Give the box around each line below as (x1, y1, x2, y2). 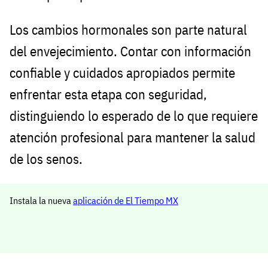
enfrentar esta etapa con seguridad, (10, 85, 207, 103)
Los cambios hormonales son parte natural (10, 20, 247, 38)
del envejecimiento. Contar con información (10, 42, 251, 60)
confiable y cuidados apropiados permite (10, 63, 235, 81)
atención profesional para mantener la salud (10, 128, 255, 146)
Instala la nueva (10, 194, 73, 206)
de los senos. (10, 150, 83, 167)
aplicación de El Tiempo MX (73, 194, 178, 206)
